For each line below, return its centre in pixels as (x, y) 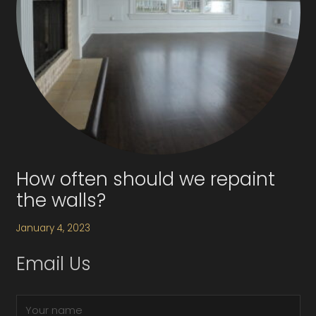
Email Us (53, 264)
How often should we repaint (145, 180)
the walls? (61, 201)
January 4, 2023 (53, 228)
